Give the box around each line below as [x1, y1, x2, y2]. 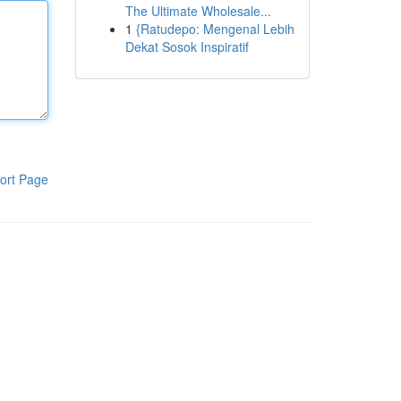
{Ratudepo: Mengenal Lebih [135, 20, 294, 38]
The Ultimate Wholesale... [124, 2, 271, 20]
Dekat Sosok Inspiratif [124, 38, 249, 55]
